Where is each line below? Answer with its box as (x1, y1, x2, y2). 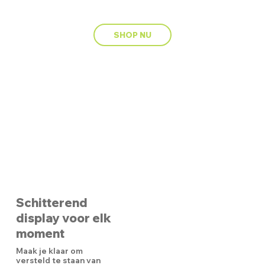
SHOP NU (113, 30, 151, 40)
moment (15, 226, 64, 241)
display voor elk (15, 211, 111, 226)
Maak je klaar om (15, 246, 83, 256)
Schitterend (15, 195, 88, 211)
